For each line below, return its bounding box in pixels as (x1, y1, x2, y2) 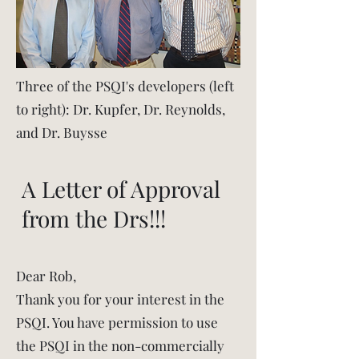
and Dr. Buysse (16, 123, 107, 141)
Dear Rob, (16, 267, 79, 284)
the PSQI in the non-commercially (16, 337, 224, 354)
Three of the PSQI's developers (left (16, 77, 234, 95)
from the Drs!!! (22, 204, 166, 233)
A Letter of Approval (22, 174, 220, 204)
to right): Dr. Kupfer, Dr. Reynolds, (16, 100, 225, 118)
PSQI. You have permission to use (16, 313, 218, 331)
